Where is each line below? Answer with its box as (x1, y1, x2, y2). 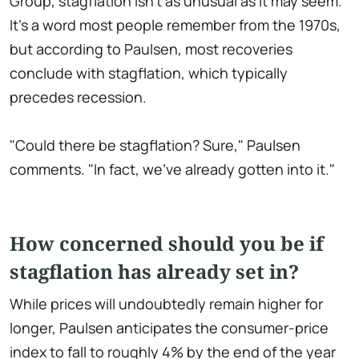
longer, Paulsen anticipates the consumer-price (10, 318, 329, 338)
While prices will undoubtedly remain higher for (10, 294, 323, 314)
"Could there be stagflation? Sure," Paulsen (10, 135, 301, 155)
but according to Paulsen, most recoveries (10, 39, 292, 59)
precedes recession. (10, 87, 147, 107)
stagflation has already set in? (10, 258, 299, 285)
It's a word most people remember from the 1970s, (10, 15, 341, 35)
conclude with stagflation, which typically (10, 63, 288, 83)
